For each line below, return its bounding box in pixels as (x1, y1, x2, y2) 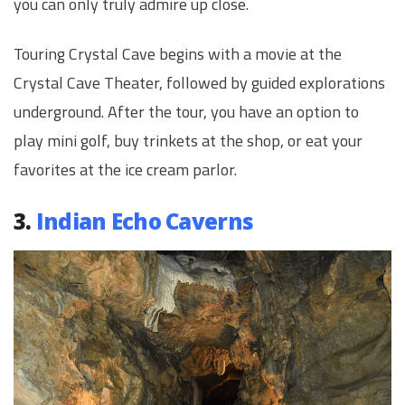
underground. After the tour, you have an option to (14, 99, 359, 125)
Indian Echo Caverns (35, 205, 254, 236)
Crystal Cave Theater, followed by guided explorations (14, 71, 385, 96)
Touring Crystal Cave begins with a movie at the (14, 42, 342, 67)
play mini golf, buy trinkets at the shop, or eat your (14, 128, 363, 154)
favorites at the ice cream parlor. (14, 157, 237, 183)
